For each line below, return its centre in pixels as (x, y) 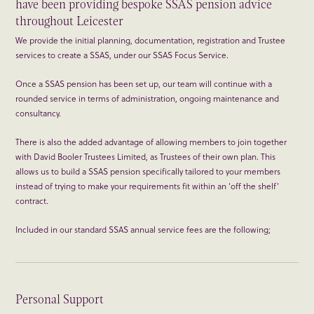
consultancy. (39, 113)
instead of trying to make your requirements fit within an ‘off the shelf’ (148, 186)
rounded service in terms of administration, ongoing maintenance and (148, 98)
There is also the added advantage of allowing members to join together (151, 142)
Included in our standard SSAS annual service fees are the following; (143, 230)
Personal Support (60, 300)
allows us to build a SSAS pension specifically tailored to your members (148, 171)
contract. (32, 201)
